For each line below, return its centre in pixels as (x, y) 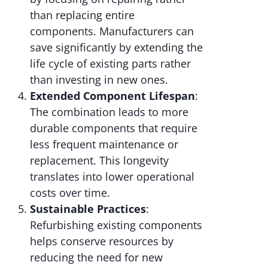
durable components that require (114, 128)
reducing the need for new (96, 258)
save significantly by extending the (116, 48)
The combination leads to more (109, 112)
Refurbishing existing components (116, 225)
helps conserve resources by (102, 241)
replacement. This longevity (99, 161)
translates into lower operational (112, 177)
